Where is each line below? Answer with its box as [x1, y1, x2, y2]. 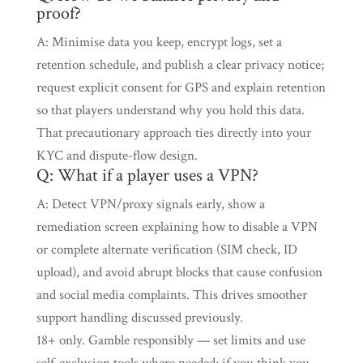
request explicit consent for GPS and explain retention [36, 79, 326, 96]
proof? [36, 2, 81, 25]
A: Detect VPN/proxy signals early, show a [36, 195, 265, 213]
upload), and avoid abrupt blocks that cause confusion [36, 263, 322, 281]
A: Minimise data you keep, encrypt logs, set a [36, 33, 282, 51]
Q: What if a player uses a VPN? [36, 164, 258, 187]
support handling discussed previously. [36, 309, 243, 327]
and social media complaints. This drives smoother [36, 286, 307, 304]
